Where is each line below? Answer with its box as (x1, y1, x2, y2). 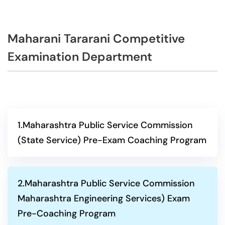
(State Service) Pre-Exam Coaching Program (18, 134, 206, 146)
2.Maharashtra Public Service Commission (18, 177, 195, 189)
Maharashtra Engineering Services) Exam (18, 192, 190, 204)
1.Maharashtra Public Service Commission (18, 119, 193, 131)
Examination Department (8, 49, 152, 64)
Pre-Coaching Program (18, 207, 116, 219)
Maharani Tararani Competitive (8, 31, 185, 46)
